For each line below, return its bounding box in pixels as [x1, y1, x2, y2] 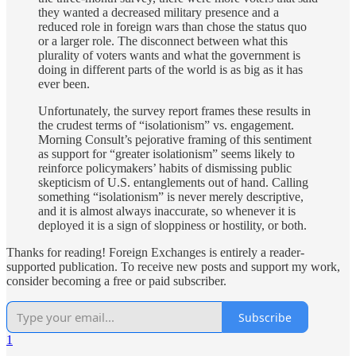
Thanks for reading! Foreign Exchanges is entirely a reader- [6, 246, 304, 260]
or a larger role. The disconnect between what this [38, 34, 288, 48]
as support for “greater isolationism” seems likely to [38, 147, 295, 161]
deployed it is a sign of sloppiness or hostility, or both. [38, 219, 307, 233]
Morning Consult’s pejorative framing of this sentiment [38, 133, 311, 147]
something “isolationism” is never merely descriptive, [38, 190, 304, 204]
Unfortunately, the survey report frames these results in [38, 104, 311, 118]
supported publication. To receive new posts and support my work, [6, 260, 340, 274]
